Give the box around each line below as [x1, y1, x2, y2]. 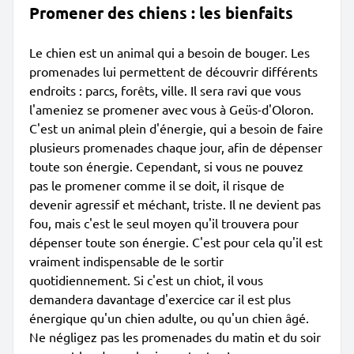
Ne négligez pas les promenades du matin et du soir [29, 329, 321, 345]
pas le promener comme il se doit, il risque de [29, 177, 284, 193]
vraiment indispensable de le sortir [29, 253, 224, 269]
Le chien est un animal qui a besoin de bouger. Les [29, 44, 310, 60]
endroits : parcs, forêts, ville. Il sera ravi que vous [29, 82, 301, 98]
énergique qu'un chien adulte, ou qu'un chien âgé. [29, 310, 309, 326]
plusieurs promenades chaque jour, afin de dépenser [29, 139, 322, 155]
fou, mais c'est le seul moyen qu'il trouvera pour [29, 215, 299, 231]
